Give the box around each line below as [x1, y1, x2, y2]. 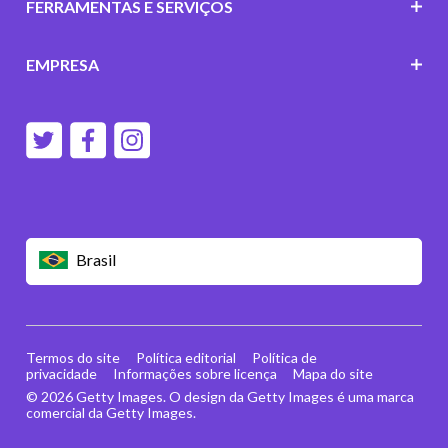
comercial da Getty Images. [25, 403, 196, 421]
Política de [251, 348, 317, 366]
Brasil [75, 249, 116, 269]
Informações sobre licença [112, 364, 277, 382]
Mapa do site [292, 364, 373, 382]
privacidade [25, 364, 97, 382]
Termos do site [25, 348, 120, 366]
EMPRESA [25, 54, 99, 74]
